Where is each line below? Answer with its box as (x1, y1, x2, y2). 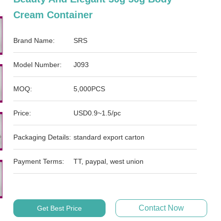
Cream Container (13, 9, 93, 20)
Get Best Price (37, 204, 82, 212)
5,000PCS (74, 85, 106, 93)
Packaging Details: (13, 133, 72, 141)
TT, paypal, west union (74, 157, 144, 165)
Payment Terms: (13, 157, 65, 165)
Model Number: (13, 61, 62, 69)
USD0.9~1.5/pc (74, 109, 121, 117)
